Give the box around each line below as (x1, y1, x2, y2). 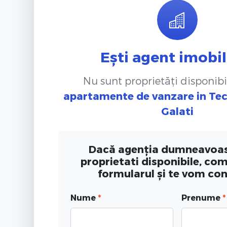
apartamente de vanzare (63, 89, 194, 102)
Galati (161, 104, 194, 117)
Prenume (181, 192, 222, 202)
